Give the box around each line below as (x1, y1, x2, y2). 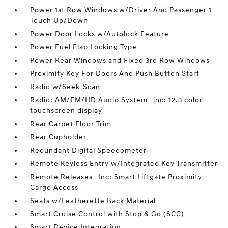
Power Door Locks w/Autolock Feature (30, 30, 169, 38)
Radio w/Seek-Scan (30, 82, 101, 91)
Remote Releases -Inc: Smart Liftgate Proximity (30, 173, 203, 181)
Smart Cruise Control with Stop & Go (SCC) (30, 210, 185, 218)
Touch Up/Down (30, 16, 89, 25)
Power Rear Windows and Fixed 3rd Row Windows (30, 56, 210, 65)
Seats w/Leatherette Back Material (30, 196, 156, 205)
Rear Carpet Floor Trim (30, 120, 112, 128)
